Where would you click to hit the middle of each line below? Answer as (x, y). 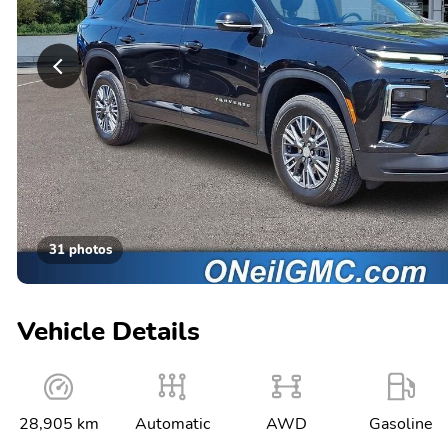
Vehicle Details (108, 331)
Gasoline (400, 423)
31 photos (80, 249)
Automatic (173, 423)
